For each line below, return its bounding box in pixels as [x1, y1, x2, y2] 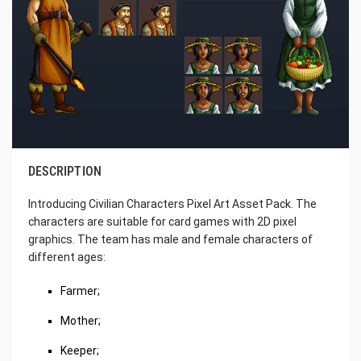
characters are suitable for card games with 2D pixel [28, 214, 297, 228]
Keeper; [60, 343, 99, 357]
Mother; [60, 313, 101, 327]
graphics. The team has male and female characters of [28, 232, 313, 246]
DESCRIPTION [28, 163, 102, 179]
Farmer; [60, 284, 100, 297]
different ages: [28, 250, 106, 263]
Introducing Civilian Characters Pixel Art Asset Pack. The [28, 197, 317, 210]
